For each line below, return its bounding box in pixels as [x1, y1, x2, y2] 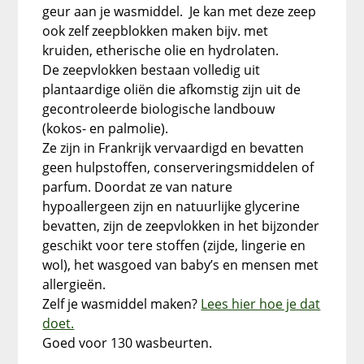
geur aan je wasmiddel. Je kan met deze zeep [42, 2, 317, 21]
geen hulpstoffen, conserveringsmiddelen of [42, 158, 314, 177]
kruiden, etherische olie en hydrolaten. [42, 41, 279, 60]
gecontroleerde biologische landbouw [42, 100, 275, 119]
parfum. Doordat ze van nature [42, 178, 233, 197]
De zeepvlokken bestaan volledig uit [42, 61, 261, 80]
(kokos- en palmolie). [42, 119, 169, 138]
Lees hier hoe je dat [201, 295, 321, 314]
